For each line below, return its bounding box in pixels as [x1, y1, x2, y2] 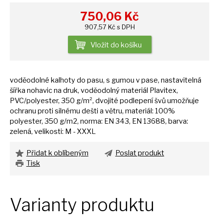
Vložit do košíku [90, 40, 142, 49]
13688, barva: [143, 116, 188, 126]
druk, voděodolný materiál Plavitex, [63, 86, 178, 95]
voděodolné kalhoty [10, 75, 77, 85]
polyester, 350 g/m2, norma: [10, 116, 104, 126]
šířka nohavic [10, 86, 54, 95]
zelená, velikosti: [10, 127, 65, 136]
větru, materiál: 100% [105, 106, 175, 115]
